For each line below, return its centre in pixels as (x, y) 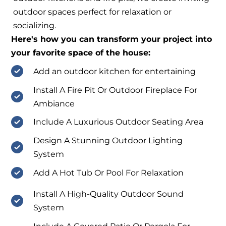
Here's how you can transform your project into (112, 39)
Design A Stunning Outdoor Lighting (108, 141)
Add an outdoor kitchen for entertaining (114, 71)
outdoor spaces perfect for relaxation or (93, 12)
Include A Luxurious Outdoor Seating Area (118, 122)
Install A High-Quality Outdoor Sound (108, 194)
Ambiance (54, 103)
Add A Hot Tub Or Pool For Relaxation (108, 173)
